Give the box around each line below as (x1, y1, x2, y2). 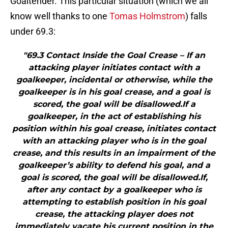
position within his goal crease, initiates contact (12, 124, 216, 134)
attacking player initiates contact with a (28, 63, 200, 73)
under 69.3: (10, 26, 55, 37)
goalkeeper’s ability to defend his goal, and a (18, 160, 210, 170)
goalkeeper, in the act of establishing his (27, 111, 201, 122)
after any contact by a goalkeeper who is (26, 185, 202, 195)
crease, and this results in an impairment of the (13, 148, 215, 158)
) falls (185, 11, 207, 22)
